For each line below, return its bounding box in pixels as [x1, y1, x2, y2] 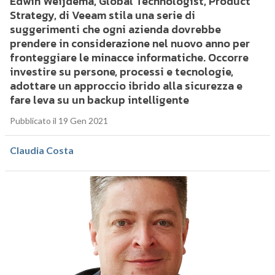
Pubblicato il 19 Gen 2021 [9, 115, 108, 126]
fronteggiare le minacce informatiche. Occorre [9, 49, 249, 66]
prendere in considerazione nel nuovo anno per [9, 35, 250, 52]
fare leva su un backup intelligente [9, 91, 189, 109]
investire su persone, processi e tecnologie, [9, 63, 233, 80]
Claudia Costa [9, 144, 74, 157]
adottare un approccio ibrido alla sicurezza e [9, 77, 242, 95]
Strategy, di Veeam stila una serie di [9, 7, 195, 24]
